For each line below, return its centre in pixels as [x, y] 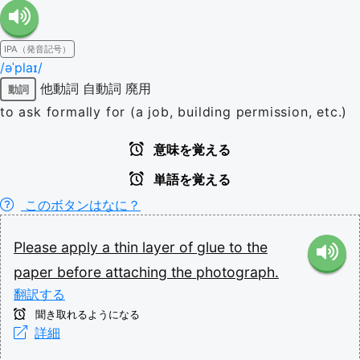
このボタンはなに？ [81, 205]
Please [37, 247]
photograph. [237, 272]
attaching [138, 272]
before [81, 272]
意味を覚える [190, 150]
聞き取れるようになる [86, 315]
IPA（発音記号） [37, 49]
